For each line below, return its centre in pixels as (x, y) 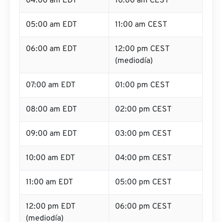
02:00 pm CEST (143, 110)
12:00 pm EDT (51, 207)
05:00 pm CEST (143, 182)
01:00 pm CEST (142, 85)
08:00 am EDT (51, 110)
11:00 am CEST (141, 25)
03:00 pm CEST (143, 134)
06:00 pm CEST (143, 207)
